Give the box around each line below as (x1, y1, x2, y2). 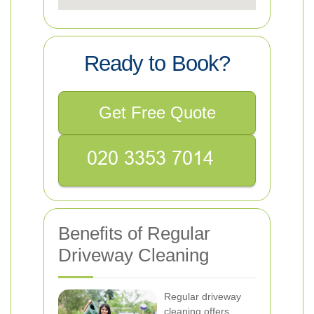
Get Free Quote (98, 103, 216, 122)
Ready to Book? (84, 51, 230, 76)
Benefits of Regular (58, 223, 210, 244)
